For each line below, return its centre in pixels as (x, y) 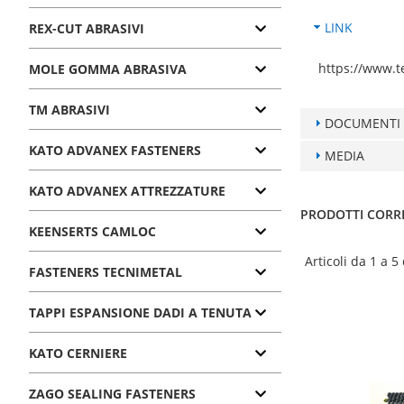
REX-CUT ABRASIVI (87, 28)
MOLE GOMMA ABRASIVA (108, 69)
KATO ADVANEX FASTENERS (115, 150)
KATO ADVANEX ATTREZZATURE (127, 191)
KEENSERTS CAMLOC (92, 231)
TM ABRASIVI (69, 110)
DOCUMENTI (362, 123)
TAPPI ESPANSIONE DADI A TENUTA (140, 312)
